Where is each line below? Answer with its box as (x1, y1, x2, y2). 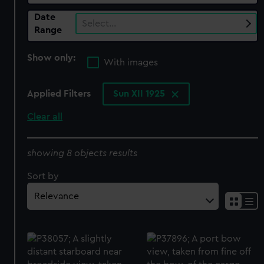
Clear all (27, 112, 63, 122)
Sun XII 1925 (113, 89, 168, 99)
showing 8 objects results (27, 148, 138, 158)
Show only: (27, 52, 78, 62)
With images (104, 58, 159, 68)
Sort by (27, 171, 60, 181)
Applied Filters (27, 89, 91, 99)
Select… (82, 18, 117, 28)
